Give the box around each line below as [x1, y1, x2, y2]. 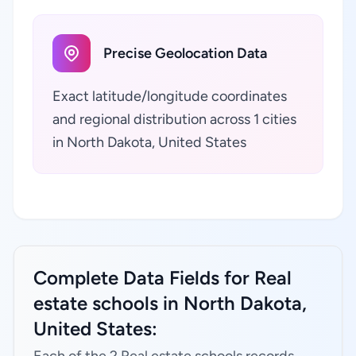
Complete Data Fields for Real [33, 266, 292, 289]
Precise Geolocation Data [103, 44, 267, 62]
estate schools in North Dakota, [33, 292, 307, 315]
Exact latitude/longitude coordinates [52, 87, 287, 105]
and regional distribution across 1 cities [52, 110, 296, 128]
